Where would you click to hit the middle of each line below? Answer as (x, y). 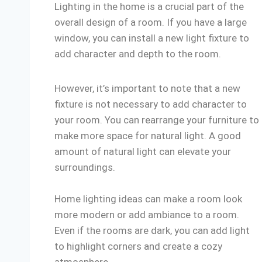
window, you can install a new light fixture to (152, 38)
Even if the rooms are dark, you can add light (152, 230)
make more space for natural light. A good (148, 136)
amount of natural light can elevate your (143, 151)
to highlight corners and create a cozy (138, 246)
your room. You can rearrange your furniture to (157, 120)
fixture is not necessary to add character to (151, 104)
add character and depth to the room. (139, 54)
